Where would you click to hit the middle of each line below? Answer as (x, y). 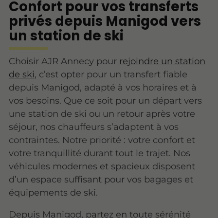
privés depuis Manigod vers (105, 21)
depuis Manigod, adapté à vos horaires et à (103, 87)
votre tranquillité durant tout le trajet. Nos (100, 153)
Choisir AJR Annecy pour (64, 61)
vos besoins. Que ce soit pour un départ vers (106, 100)
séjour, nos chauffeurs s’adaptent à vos (94, 127)
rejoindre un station (163, 61)
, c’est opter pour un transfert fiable (111, 74)
